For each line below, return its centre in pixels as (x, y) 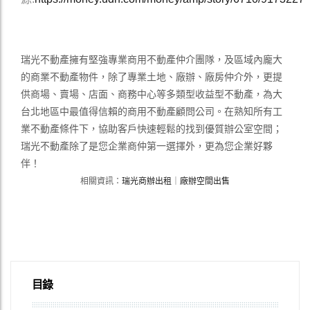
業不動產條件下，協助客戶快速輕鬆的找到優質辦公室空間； (152, 129)
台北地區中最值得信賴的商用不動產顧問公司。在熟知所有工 (152, 112)
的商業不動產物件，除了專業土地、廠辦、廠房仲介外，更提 (152, 77)
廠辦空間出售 (205, 182)
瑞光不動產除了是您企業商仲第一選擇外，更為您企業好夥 (147, 146)
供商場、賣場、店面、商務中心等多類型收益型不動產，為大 (152, 94)
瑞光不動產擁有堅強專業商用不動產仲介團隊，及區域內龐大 (152, 60)
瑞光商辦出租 (147, 182)
